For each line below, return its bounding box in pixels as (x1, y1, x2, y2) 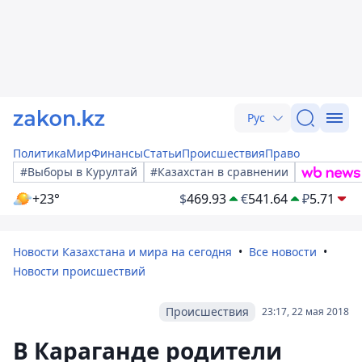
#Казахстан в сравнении (150, 164, 288, 179)
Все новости (249, 244, 317, 259)
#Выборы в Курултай (20, 164, 137, 179)
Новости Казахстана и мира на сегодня (13, 244, 232, 259)
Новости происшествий (13, 263, 145, 279)
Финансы (91, 145, 143, 161)
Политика (13, 145, 66, 161)
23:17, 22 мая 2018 (262, 305, 349, 318)
